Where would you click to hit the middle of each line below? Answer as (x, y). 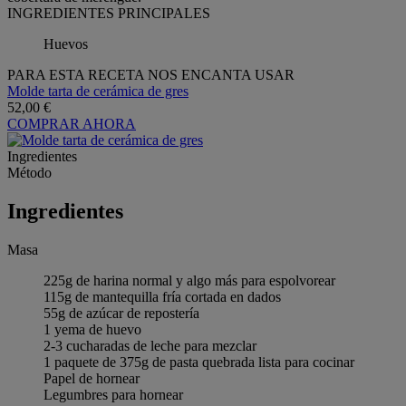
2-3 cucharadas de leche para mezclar (150, 345)
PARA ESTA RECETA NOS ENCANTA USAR (151, 74)
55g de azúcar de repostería (121, 313)
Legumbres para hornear (113, 394)
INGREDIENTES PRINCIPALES (109, 13)
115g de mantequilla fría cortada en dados (162, 296)
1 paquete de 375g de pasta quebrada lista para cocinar (199, 362)
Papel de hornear (92, 378)
